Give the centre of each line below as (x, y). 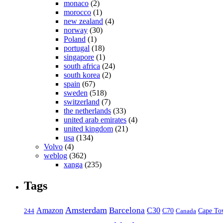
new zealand (83, 21)
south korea (82, 75)
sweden (76, 93)
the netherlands (87, 111)
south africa (82, 66)
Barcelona (127, 211)
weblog (56, 156)
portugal (77, 48)
